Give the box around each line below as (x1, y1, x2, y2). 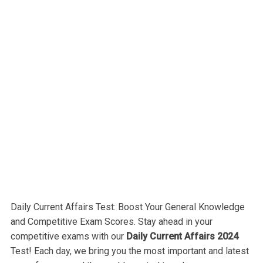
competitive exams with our (11, 230, 126, 242)
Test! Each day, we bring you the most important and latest (11, 245, 249, 257)
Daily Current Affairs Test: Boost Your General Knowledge (11, 201, 245, 213)
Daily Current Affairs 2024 (126, 230, 238, 242)
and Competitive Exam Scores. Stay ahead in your (11, 215, 213, 227)
